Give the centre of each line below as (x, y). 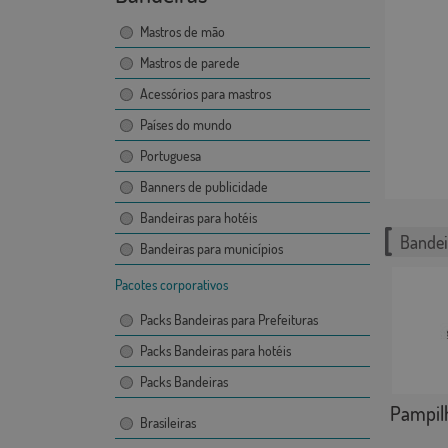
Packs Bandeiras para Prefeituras (228, 320)
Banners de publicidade (203, 187)
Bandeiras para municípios (211, 249)
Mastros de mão (182, 32)
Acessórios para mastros (205, 94)
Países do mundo (185, 125)
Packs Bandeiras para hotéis (215, 351)
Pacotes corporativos (171, 285)
